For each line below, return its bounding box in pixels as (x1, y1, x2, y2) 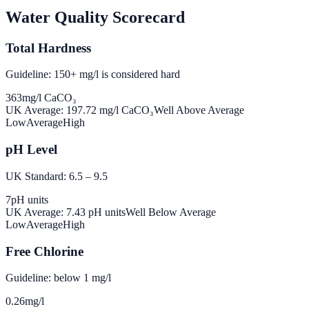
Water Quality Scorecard (6, 8, 185, 26)
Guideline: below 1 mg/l (6, 272, 111, 284)
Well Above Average (154, 104, 244, 117)
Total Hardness (6, 40, 91, 55)
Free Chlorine (6, 243, 83, 259)
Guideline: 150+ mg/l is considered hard (6, 68, 180, 81)
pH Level (6, 142, 57, 157)
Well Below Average (126, 206, 216, 218)
